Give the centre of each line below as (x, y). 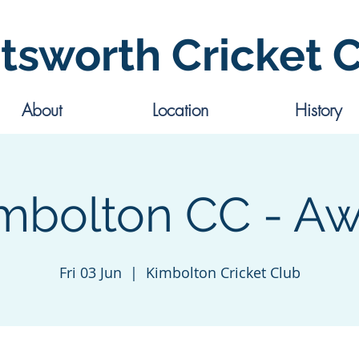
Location (180, 110)
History (319, 110)
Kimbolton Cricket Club (223, 272)
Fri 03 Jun (90, 272)
